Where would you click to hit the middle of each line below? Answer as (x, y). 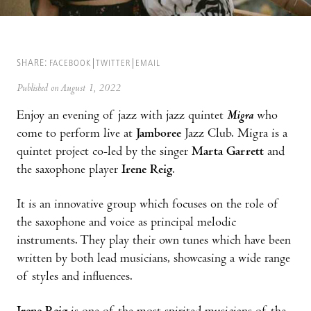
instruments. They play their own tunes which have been (154, 241)
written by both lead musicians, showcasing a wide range (153, 259)
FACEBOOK (70, 63)
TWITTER (113, 63)
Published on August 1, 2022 (69, 89)
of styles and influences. (75, 277)
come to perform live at (75, 134)
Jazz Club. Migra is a (234, 134)
